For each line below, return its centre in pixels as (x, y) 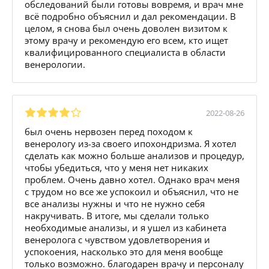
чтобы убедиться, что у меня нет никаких (116, 167)
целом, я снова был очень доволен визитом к (126, 28)
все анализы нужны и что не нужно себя (115, 203)
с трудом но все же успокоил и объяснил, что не (131, 191)
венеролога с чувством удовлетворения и (117, 239)
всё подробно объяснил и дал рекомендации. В (130, 16)
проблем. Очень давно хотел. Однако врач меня (132, 179)
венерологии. (55, 64)
